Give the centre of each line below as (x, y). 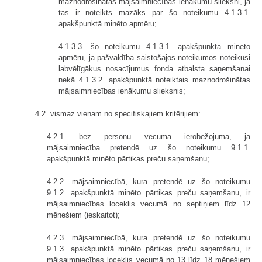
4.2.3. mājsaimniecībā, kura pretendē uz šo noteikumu (149, 237)
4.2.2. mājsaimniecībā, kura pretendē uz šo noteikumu (149, 181)
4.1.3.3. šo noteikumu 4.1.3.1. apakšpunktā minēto (154, 46)
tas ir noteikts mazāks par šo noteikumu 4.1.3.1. (154, 12)
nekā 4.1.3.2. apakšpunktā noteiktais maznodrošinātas (154, 80)
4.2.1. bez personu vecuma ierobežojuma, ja (149, 136)
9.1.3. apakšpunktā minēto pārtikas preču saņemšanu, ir (149, 249)
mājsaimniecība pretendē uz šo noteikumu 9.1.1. (149, 147)
